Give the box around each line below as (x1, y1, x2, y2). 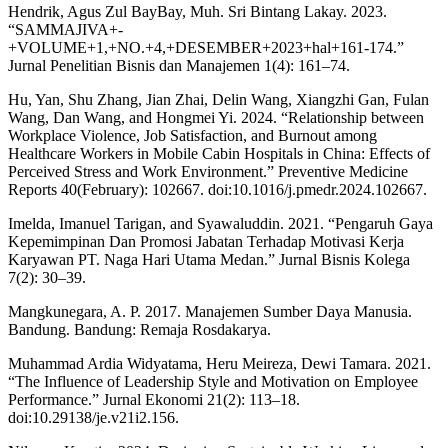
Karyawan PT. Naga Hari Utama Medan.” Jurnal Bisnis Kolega (8, 250, 410, 268)
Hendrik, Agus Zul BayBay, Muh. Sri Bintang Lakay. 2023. (8, 2, 387, 20)
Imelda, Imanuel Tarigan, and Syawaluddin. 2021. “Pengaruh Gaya (8, 214, 433, 232)
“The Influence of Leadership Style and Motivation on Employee (8, 372, 418, 390)
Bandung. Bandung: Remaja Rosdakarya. (8, 320, 271, 338)
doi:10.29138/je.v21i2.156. (8, 408, 179, 426)
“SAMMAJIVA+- (8, 20, 123, 38)
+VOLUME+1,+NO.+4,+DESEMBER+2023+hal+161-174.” (8, 38, 404, 56)
